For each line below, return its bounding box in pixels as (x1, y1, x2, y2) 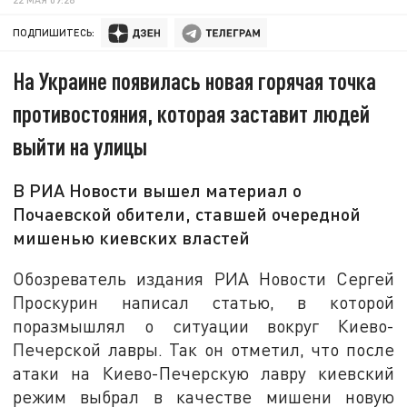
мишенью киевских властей (13, 226, 251, 249)
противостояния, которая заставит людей (13, 99, 371, 128)
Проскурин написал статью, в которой (13, 291, 394, 313)
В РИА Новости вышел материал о (13, 179, 303, 202)
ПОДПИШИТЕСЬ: (13, 26, 95, 39)
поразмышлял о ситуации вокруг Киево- (13, 314, 394, 336)
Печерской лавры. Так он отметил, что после (13, 338, 394, 360)
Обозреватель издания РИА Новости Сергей (13, 267, 394, 289)
